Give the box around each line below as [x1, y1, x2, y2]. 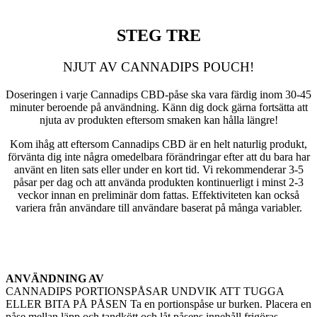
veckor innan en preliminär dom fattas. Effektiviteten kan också [18, 189, 299, 202]
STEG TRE [116, 26, 201, 45]
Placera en [265, 298, 311, 311]
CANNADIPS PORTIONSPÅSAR [6, 285, 168, 298]
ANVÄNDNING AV [6, 272, 104, 285]
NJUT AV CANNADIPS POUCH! [63, 59, 254, 75]
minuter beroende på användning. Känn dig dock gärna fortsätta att [9, 101, 308, 114]
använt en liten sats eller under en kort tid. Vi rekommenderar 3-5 [13, 163, 304, 176]
